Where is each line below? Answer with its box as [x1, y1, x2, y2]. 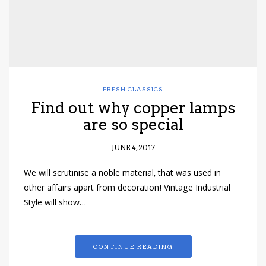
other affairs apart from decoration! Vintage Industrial [24, 182, 230, 197]
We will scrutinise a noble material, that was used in [24, 167, 221, 182]
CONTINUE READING [93, 243, 173, 251]
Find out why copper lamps [31, 99, 235, 118]
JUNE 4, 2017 [111, 143, 155, 153]
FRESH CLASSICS [103, 85, 163, 93]
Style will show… [24, 197, 86, 211]
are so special [83, 115, 183, 134]
